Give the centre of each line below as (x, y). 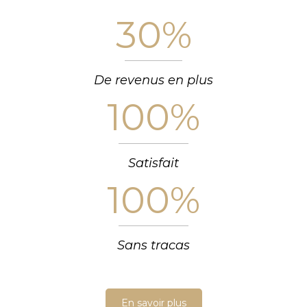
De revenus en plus (153, 81)
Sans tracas (153, 246)
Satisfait (153, 163)
